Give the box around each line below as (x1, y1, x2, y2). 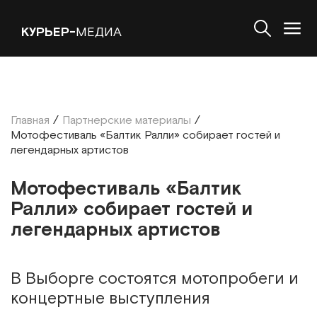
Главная (11, 113, 50, 128)
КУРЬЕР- (21, 23, 76, 40)
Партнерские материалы (62, 113, 191, 128)
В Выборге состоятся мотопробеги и (11, 268, 299, 289)
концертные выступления (11, 288, 210, 309)
